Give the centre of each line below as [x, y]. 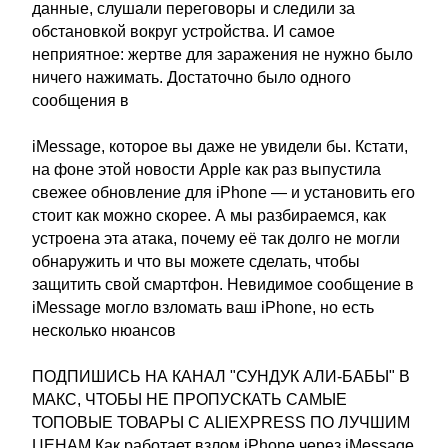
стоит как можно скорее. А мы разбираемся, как [209, 215]
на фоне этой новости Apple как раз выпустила [206, 169]
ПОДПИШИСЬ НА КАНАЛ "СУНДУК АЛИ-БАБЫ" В [221, 376]
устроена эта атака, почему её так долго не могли [216, 238]
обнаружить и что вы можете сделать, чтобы [196, 261]
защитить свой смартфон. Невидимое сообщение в [223, 284]
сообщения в [80, 100]
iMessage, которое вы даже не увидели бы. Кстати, [220, 146]
